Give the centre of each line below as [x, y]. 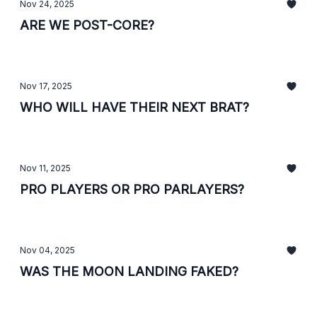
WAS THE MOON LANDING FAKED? [129, 271]
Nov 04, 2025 [47, 250]
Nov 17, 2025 [46, 86]
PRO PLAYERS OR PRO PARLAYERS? [132, 189]
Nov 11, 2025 [45, 168]
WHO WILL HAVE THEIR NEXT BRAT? [134, 107]
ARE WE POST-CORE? [87, 25]
